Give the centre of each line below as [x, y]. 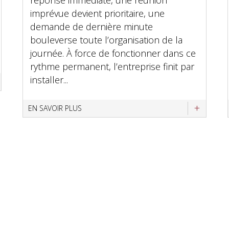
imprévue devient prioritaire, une [97, 13]
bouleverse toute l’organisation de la [106, 40]
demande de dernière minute [91, 27]
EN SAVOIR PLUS [55, 108]
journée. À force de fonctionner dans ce [113, 53]
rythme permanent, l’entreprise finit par [112, 66]
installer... [49, 80]
